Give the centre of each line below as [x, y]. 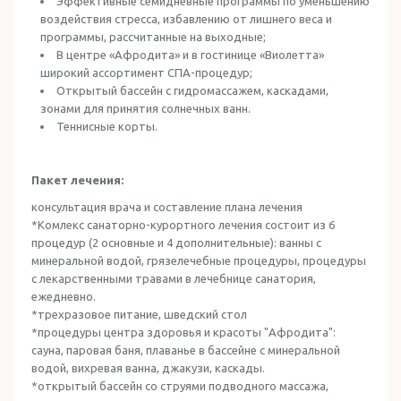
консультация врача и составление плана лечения [167, 207]
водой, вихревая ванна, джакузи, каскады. [148, 368]
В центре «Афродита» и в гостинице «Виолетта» [190, 55]
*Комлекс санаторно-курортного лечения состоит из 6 [183, 225]
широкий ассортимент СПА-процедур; [146, 73]
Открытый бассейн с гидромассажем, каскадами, [192, 90]
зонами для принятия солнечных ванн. [145, 108]
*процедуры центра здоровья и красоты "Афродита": [183, 332]
